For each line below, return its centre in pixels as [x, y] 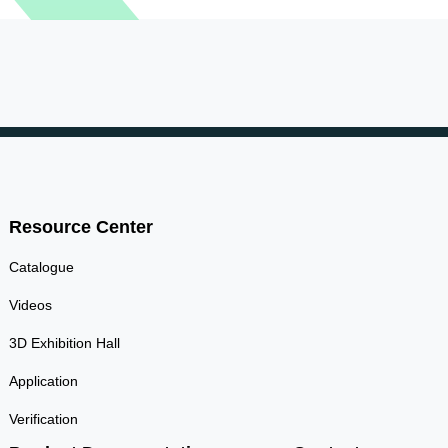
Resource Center [80, 226]
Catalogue [41, 266]
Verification [43, 418]
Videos [30, 304]
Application [43, 380]
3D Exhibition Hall [64, 342]
